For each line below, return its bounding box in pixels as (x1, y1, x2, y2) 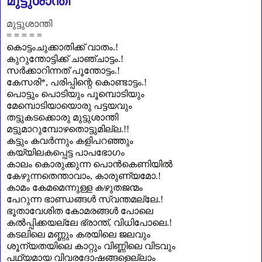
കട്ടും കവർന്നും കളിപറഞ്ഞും (6, 135, 133, 146)
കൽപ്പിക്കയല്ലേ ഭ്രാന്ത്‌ (6, 217, 109, 227)
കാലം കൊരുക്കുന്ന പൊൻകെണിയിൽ (6, 158, 173, 169)
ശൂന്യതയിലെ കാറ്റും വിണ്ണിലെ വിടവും (6, 240, 175, 251)
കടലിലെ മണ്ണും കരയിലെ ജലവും (6, 229, 150, 239)
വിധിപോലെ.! (113, 217, 172, 227)
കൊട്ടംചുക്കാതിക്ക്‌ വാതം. (6, 42, 115, 52)
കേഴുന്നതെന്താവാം (6, 170, 90, 181)
